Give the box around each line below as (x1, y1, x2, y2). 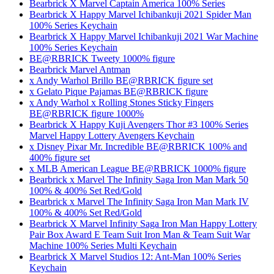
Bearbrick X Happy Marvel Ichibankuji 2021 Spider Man (29, 9, 251, 20)
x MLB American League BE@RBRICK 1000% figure (29, 163, 246, 174)
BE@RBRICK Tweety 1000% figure (29, 53, 175, 64)
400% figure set (29, 152, 90, 163)
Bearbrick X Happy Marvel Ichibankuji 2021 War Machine (29, 31, 258, 42)
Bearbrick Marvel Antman (29, 64, 130, 75)
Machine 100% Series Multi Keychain (29, 240, 177, 251)
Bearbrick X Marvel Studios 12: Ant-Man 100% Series (29, 251, 241, 262)
